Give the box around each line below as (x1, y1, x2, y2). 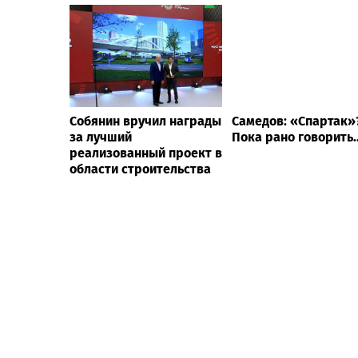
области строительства (70, 161, 211, 177)
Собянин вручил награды (70, 113, 221, 129)
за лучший (70, 129, 132, 145)
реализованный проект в (70, 145, 222, 161)
